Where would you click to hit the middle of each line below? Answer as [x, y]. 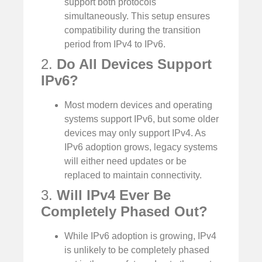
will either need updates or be [125, 161]
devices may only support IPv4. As [135, 133]
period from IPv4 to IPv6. [115, 44]
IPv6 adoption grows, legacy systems [141, 147]
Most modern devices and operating [138, 105]
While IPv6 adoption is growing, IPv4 [140, 236]
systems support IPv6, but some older [142, 119]
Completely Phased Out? [124, 212]
